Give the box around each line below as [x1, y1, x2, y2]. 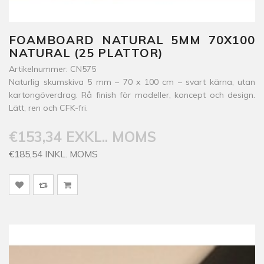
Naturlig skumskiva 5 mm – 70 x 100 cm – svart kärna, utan [9, 77, 255, 87]
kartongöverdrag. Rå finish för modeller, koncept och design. [9, 90, 255, 100]
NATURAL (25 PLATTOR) [9, 45, 163, 60]
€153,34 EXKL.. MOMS [9, 128, 156, 146]
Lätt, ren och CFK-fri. [9, 103, 88, 113]
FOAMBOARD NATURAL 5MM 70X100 [9, 32, 255, 47]
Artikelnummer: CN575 [9, 64, 96, 74]
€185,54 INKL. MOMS [9, 148, 98, 160]
